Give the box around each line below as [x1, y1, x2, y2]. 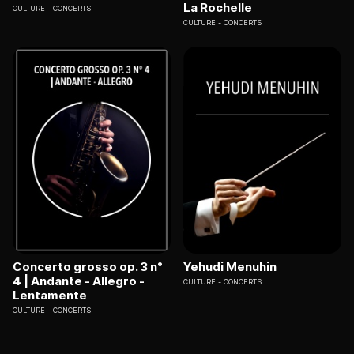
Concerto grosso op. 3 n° [13, 259, 163, 275]
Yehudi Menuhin [183, 259, 277, 275]
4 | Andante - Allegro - [13, 273, 145, 289]
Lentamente [13, 288, 87, 303]
